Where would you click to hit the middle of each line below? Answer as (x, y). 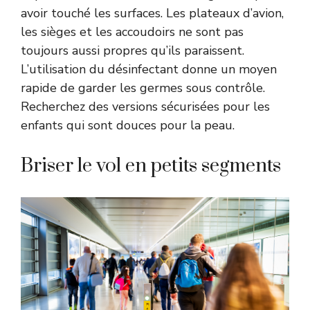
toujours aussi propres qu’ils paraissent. (133, 51)
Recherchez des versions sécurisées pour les (145, 107)
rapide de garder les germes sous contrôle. (143, 88)
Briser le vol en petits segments (151, 166)
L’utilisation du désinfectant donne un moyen (149, 70)
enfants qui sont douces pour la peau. (128, 126)
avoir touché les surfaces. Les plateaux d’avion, (152, 13)
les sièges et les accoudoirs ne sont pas (132, 32)
